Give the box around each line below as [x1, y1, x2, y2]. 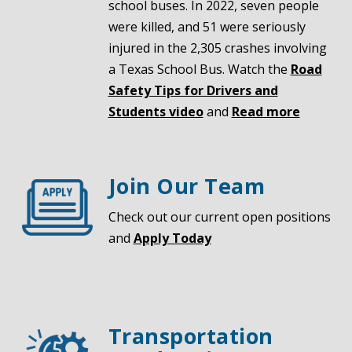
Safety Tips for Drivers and [108, 82, 278, 99]
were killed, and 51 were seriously [108, 18, 306, 35]
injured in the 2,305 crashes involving [108, 39, 327, 57]
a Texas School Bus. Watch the [108, 60, 288, 78]
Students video [108, 103, 203, 120]
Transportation [108, 321, 273, 350]
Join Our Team [108, 171, 265, 200]
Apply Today [133, 229, 211, 247]
